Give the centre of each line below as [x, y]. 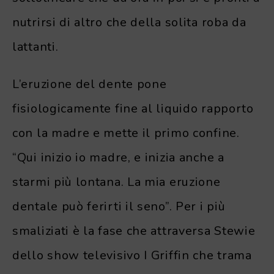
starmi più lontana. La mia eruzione [117, 182]
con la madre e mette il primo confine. [126, 133]
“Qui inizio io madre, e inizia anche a [118, 158]
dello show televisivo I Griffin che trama [132, 256]
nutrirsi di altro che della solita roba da [129, 23]
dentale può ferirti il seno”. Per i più [119, 207]
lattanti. [35, 47]
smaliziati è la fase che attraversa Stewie [134, 231]
